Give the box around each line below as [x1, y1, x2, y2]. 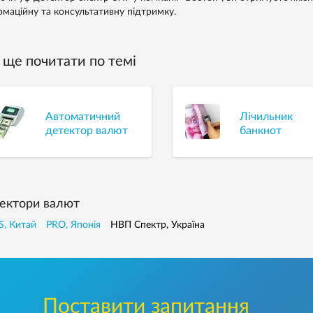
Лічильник [240, 110, 293, 122]
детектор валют [45, 124, 128, 136]
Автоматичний [45, 110, 120, 122]
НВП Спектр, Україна [110, 220, 205, 230]
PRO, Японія [45, 220, 101, 230]
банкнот [240, 124, 282, 136]
